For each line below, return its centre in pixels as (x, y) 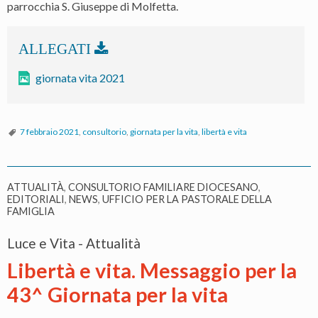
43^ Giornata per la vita (117, 295)
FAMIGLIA (31, 212)
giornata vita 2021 (80, 78)
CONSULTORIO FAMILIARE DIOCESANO (163, 187)
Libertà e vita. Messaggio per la (152, 271)
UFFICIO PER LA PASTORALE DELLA (187, 199)
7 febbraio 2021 (49, 132)
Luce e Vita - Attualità (74, 243)
